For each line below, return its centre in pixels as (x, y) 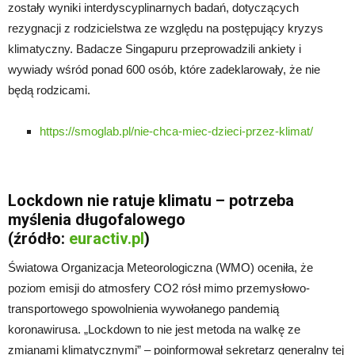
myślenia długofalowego (97, 219)
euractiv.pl (107, 238)
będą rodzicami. (49, 90)
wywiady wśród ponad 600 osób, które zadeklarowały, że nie (164, 69)
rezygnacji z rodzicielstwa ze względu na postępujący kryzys (166, 28)
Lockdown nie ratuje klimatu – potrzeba (151, 200)
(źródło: (38, 238)
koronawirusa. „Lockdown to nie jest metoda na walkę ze (154, 329)
